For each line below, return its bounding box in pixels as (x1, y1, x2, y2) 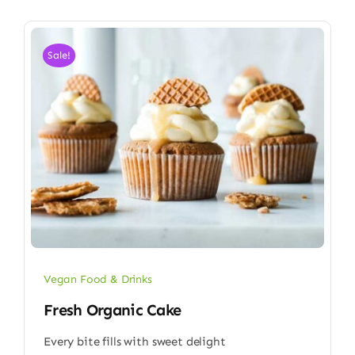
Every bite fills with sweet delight (43, 334, 226, 349)
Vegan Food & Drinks (43, 273, 152, 287)
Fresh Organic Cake (43, 300, 181, 319)
